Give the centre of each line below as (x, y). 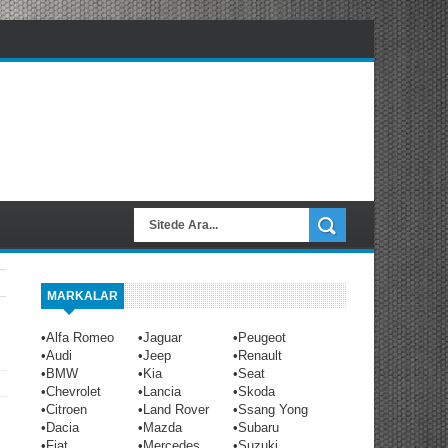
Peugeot (262, 337)
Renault (260, 355)
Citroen (66, 409)
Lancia (162, 391)
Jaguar (162, 337)
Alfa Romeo (80, 337)
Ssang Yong (273, 409)
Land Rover (176, 409)
